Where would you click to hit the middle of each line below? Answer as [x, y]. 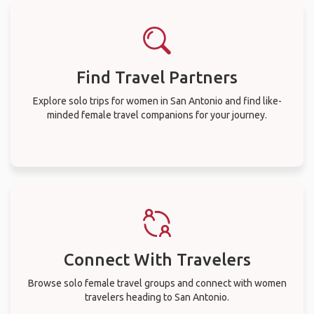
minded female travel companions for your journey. [157, 115]
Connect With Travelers [157, 259]
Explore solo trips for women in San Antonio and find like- [157, 101]
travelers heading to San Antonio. [157, 297]
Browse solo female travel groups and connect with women [157, 283]
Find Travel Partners [157, 77]
